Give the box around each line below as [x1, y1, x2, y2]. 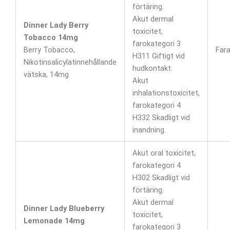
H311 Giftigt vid [132, 51, 185, 61]
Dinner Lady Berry [23, 20, 88, 30]
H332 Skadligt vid [132, 112, 190, 122]
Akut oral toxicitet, [132, 148, 196, 158]
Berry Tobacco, [23, 45, 75, 54]
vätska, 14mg [23, 69, 69, 79]
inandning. [132, 125, 166, 135]
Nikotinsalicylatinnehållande [23, 57, 117, 67]
